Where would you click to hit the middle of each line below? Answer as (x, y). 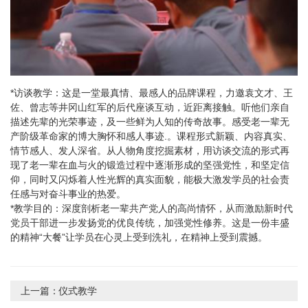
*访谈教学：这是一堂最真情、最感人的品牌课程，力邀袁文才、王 (152, 93)
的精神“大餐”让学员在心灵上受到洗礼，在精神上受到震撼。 (139, 238)
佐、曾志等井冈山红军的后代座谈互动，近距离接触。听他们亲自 (150, 108)
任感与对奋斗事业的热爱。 (68, 194)
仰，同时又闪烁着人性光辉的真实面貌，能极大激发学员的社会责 (150, 180)
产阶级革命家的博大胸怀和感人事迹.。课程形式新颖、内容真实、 (151, 136)
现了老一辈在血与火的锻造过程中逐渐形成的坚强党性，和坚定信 (150, 165)
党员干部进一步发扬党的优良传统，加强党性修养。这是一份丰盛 (150, 223)
